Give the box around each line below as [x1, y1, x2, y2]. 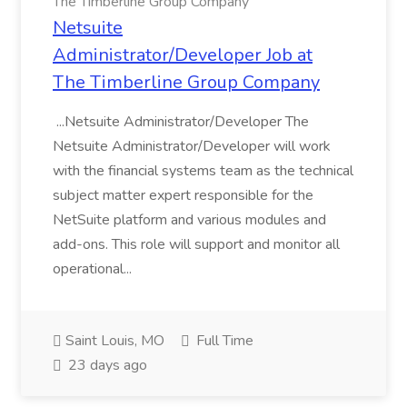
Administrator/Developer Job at [53, 43, 313, 67]
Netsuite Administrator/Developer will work [53, 136, 331, 156]
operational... [53, 259, 135, 279]
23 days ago [65, 355, 147, 375]
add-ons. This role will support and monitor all [53, 234, 340, 254]
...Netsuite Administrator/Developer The [53, 112, 309, 132]
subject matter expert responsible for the [53, 185, 313, 205]
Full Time [193, 331, 253, 351]
